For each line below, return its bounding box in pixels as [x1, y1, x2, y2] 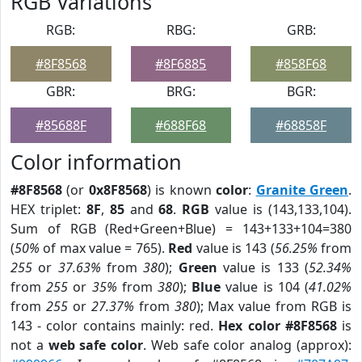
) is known [146, 181, 217, 199]
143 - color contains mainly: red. [11, 317, 219, 335]
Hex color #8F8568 [218, 317, 337, 335]
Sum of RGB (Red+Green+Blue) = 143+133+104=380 [11, 220, 351, 238]
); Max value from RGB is [196, 297, 352, 315]
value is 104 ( [221, 278, 309, 296]
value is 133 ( [217, 259, 309, 276]
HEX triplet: [11, 200, 86, 218]
